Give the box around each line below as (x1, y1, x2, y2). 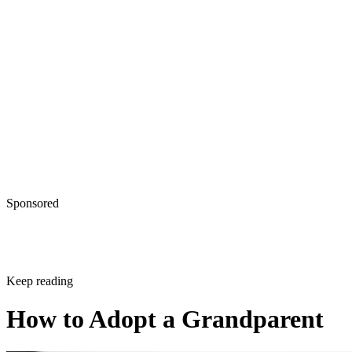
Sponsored (6, 210, 59, 224)
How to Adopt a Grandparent (6, 319, 324, 348)
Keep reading (6, 288, 73, 302)
